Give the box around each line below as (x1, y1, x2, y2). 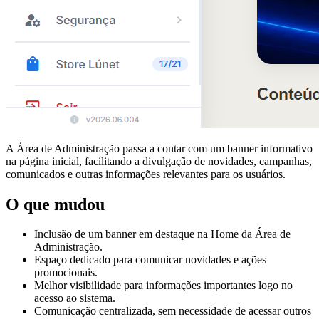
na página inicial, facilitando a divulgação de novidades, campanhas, (6, 155, 312, 167)
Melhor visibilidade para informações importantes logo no (34, 279, 293, 292)
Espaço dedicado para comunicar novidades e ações (34, 253, 266, 266)
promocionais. (34, 266, 98, 279)
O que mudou (6, 194, 105, 214)
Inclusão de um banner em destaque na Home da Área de (34, 228, 291, 241)
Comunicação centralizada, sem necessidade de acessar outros (34, 305, 311, 318)
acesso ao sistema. (34, 292, 115, 305)
